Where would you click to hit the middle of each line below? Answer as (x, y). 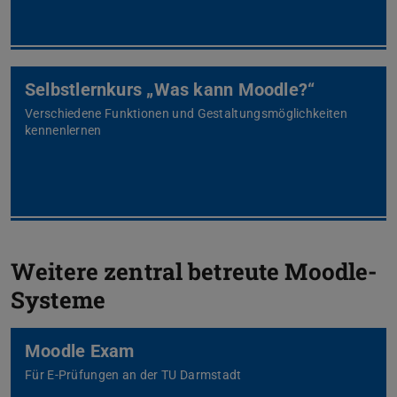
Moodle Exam (80, 351)
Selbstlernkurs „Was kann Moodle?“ (170, 90)
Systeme (58, 300)
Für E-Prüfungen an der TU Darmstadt (133, 375)
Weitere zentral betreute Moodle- (194, 272)
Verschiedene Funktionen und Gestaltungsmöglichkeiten (186, 114)
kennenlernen (63, 131)
